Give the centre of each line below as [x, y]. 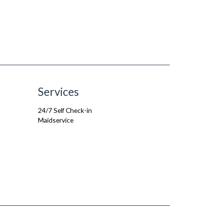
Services [58, 91]
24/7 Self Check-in [65, 110]
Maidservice [55, 120]
